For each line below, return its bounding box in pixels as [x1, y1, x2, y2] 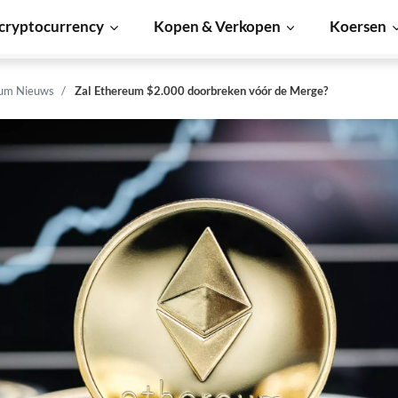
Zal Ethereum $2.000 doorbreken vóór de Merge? [75, 84, 328, 98]
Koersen [330, 17, 387, 36]
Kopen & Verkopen [153, 17, 281, 36]
